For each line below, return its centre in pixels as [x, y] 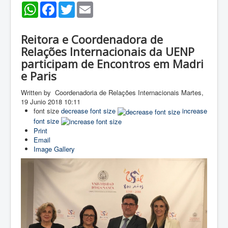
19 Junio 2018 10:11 [51, 102]
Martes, [192, 92]
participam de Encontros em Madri [112, 64]
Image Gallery [54, 149]
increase [195, 111]
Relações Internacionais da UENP [108, 51]
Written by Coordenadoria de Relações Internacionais [101, 92]
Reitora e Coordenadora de [92, 39]
